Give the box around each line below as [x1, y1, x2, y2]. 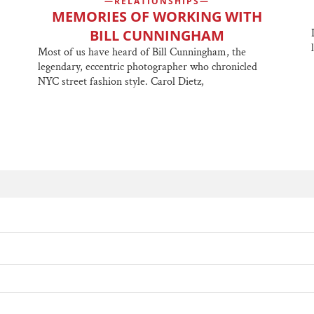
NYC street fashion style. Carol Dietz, [38, 74, 204, 89]
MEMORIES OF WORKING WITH [52, 6, 262, 26]
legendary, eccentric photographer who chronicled [38, 59, 257, 74]
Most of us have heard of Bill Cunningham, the [38, 44, 246, 60]
